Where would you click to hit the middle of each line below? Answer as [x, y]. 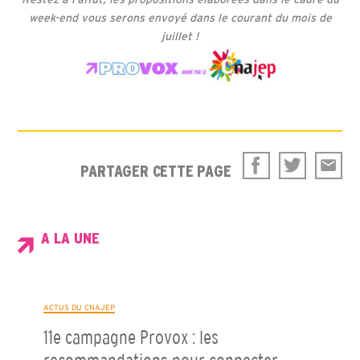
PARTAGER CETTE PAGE [156, 171]
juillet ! [180, 37]
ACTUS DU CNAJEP [79, 307]
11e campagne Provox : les [131, 337]
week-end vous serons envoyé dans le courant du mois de [180, 18]
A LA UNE [71, 238]
